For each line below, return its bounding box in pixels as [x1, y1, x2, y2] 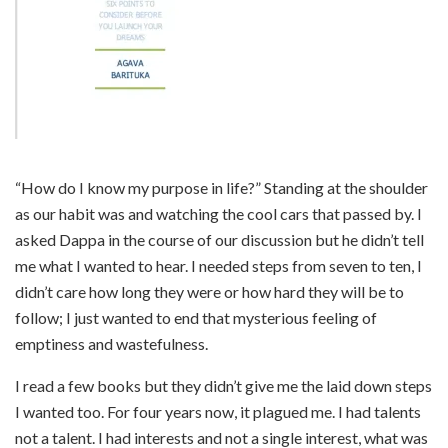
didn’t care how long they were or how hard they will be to [15, 281, 404, 301]
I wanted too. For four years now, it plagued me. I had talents [15, 401, 421, 421]
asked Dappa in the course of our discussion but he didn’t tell [15, 229, 424, 249]
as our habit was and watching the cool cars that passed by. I [15, 203, 422, 223]
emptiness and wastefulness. [15, 333, 208, 353]
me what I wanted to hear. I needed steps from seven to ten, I [15, 255, 422, 275]
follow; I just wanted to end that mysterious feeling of [15, 307, 377, 327]
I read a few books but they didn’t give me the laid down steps [15, 375, 432, 395]
